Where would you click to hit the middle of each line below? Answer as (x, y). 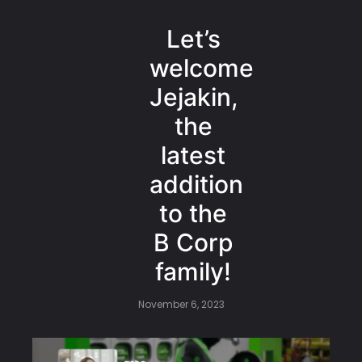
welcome (202, 68)
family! (193, 271)
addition (196, 184)
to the (193, 213)
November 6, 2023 (181, 304)
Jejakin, (194, 97)
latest (193, 155)
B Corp (193, 242)
